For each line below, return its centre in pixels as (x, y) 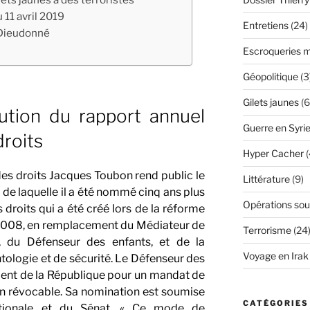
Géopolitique (270, 76)
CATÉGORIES (275, 303)
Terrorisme (267, 230)
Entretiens (265, 25)
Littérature (266, 179)
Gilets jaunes (271, 102)
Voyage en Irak (275, 255)
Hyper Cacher (273, 153)
